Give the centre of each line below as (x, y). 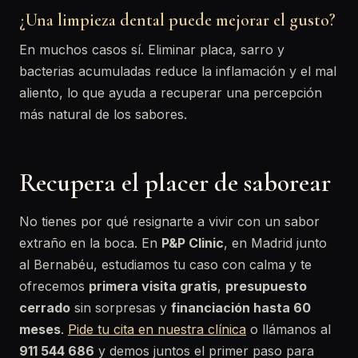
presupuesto (266, 286)
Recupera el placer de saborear (175, 183)
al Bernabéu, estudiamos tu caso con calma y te (165, 265)
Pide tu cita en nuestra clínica (157, 329)
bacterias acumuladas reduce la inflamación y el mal (178, 71)
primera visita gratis (153, 286)
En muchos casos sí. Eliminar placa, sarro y (152, 50)
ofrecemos (54, 286)
